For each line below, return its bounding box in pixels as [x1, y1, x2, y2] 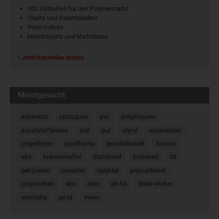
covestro [61, 166, 86, 174]
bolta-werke [138, 180, 172, 188]
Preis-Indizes [27, 23, 64, 31]
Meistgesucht [18, 90, 65, 100]
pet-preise [22, 166, 49, 174]
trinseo [156, 140, 175, 147]
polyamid [133, 153, 158, 161]
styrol [122, 126, 138, 134]
